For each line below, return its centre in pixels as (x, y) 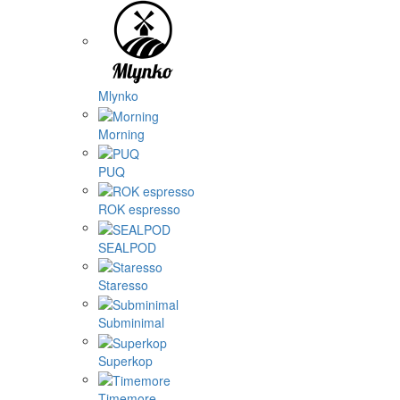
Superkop (125, 360)
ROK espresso (139, 209)
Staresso (123, 284)
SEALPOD (127, 247)
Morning (121, 133)
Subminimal (131, 323)
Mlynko (118, 96)
